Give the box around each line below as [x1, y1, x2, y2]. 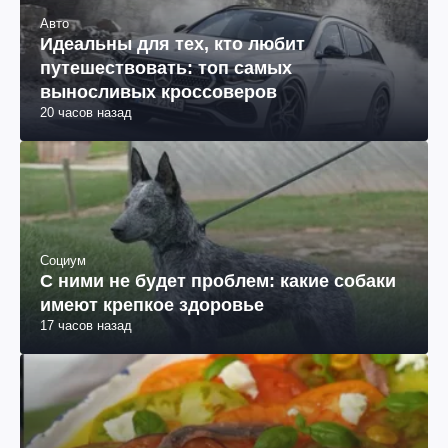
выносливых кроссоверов [40, 81, 277, 102]
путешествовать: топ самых [40, 57, 292, 78]
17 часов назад [40, 317, 132, 333]
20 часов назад [40, 104, 132, 120]
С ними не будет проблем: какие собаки [40, 270, 396, 291]
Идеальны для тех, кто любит [40, 33, 305, 54]
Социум [40, 252, 86, 268]
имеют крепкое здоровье [40, 294, 264, 315]
